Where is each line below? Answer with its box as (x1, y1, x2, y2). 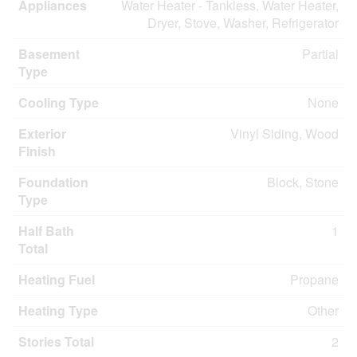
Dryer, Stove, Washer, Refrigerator (147, 14, 339, 32)
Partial (302, 45, 339, 63)
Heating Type (18, 301, 98, 320)
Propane (290, 270, 339, 288)
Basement (18, 45, 80, 63)
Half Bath (18, 222, 74, 240)
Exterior (18, 124, 66, 143)
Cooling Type (18, 93, 99, 112)
